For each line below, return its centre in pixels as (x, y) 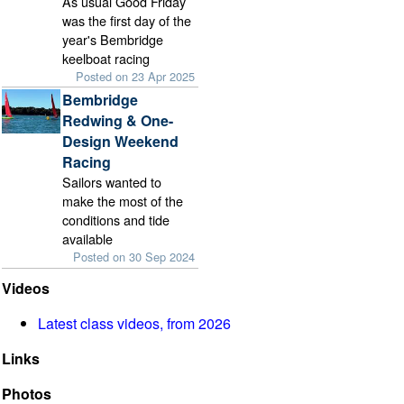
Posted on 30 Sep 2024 (134, 257)
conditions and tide (116, 220)
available (88, 239)
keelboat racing (106, 59)
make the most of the (123, 201)
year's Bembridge (113, 40)
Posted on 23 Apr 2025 (136, 77)
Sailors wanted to (112, 182)
